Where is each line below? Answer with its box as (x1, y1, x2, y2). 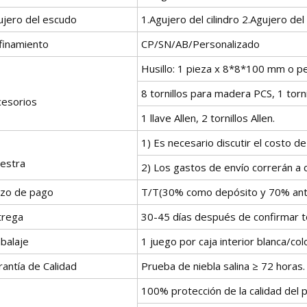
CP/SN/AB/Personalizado (141, 36, 260, 51)
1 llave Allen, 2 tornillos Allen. (141, 110, 275, 125)
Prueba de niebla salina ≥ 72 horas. (141, 258, 305, 273)
